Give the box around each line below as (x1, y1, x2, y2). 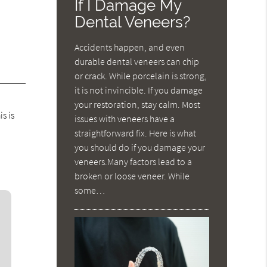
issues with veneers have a (74, 112, 175, 125)
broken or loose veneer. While (74, 169, 190, 182)
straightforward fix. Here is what (74, 126, 197, 139)
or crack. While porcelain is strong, (74, 69, 207, 82)
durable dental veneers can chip (74, 55, 200, 67)
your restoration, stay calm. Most (74, 98, 201, 110)
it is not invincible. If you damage (74, 83, 203, 96)
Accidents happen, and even (74, 41, 185, 53)
